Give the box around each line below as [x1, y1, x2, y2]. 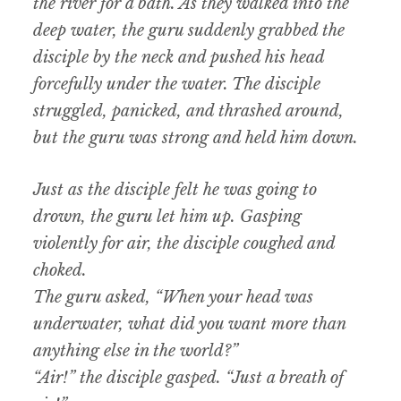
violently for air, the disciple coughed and [33, 234, 336, 254]
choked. [33, 260, 88, 281]
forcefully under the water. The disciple [33, 74, 321, 95]
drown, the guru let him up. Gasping [33, 207, 303, 227]
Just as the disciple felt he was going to [33, 180, 318, 200]
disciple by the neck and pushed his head [33, 47, 325, 68]
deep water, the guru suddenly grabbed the [33, 21, 346, 41]
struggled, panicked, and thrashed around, [33, 101, 345, 122]
